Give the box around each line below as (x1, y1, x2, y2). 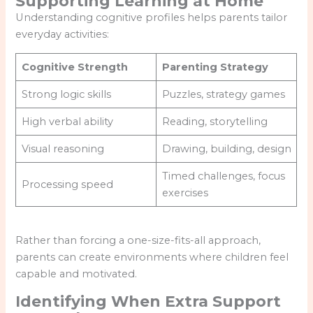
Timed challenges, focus (161, 169, 285, 182)
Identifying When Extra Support (15, 291, 282, 310)
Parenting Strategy (161, 60, 268, 73)
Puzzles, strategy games (161, 87, 285, 101)
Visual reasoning (21, 142, 104, 155)
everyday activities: (15, 27, 110, 41)
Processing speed (21, 177, 113, 191)
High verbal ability (21, 115, 113, 128)
